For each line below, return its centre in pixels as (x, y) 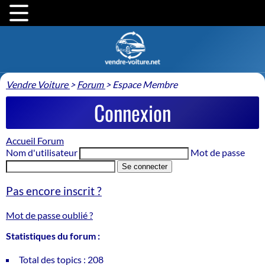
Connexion (132, 112)
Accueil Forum (35, 140)
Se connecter (145, 166)
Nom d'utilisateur (42, 152)
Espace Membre (145, 84)
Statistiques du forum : (53, 235)
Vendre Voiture (37, 84)
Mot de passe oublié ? (49, 215)
